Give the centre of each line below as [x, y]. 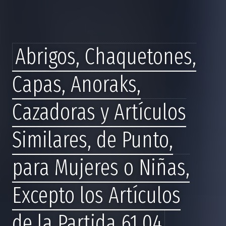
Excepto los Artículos [96, 195]
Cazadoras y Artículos [99, 112]
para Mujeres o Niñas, [101, 167]
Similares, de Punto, [93, 140]
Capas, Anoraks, [76, 84]
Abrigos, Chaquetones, [106, 56]
